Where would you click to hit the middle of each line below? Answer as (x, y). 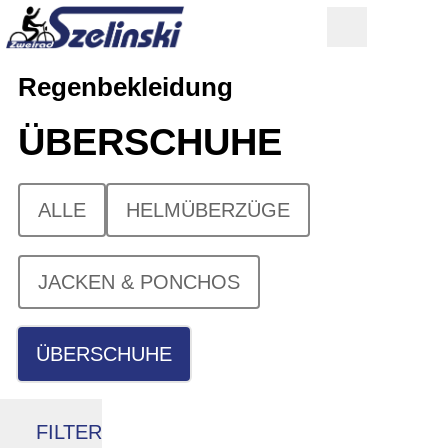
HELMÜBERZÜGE (208, 210)
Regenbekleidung (125, 87)
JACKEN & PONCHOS (139, 282)
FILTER (69, 432)
